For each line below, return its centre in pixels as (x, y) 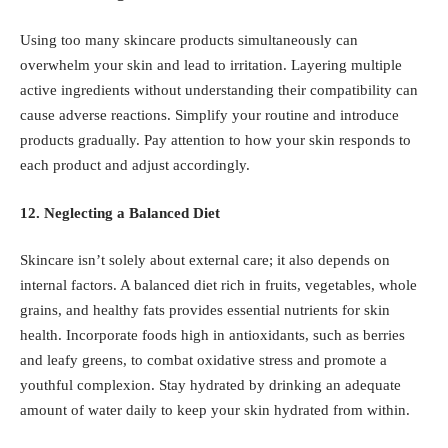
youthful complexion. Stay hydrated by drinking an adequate (210, 385)
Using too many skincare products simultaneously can (189, 40)
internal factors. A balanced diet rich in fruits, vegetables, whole (218, 285)
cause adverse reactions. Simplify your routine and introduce (209, 115)
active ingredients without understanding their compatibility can (219, 90)
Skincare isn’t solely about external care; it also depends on (205, 260)
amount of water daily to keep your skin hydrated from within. (215, 410)
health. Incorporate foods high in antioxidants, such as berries (212, 335)
